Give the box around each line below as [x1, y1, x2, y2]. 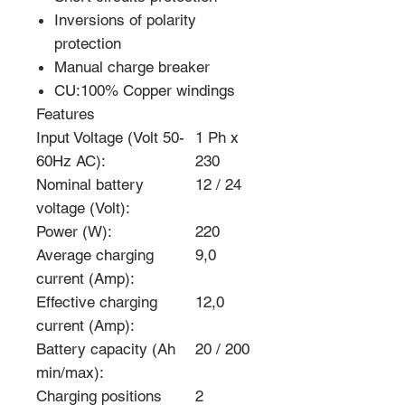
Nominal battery [36, 175, 144, 193]
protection [54, 34, 121, 52]
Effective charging [36, 293, 157, 311]
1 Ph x [195, 128, 239, 146]
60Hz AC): [36, 152, 106, 170]
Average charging [36, 246, 154, 264]
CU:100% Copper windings [54, 81, 235, 99]
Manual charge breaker [54, 58, 210, 76]
